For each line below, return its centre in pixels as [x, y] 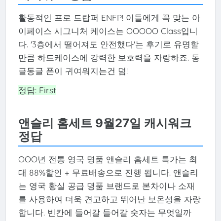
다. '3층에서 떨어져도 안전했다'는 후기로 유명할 [108, 44]
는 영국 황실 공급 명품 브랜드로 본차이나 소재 [106, 186]
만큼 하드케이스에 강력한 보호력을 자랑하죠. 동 [109, 58]
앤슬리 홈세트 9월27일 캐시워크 [105, 123]
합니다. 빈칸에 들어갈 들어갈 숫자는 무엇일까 [105, 213]
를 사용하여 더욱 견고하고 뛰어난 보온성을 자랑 [109, 199]
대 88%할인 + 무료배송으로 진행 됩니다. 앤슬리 [108, 173]
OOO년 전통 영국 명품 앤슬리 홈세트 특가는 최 [108, 159]
